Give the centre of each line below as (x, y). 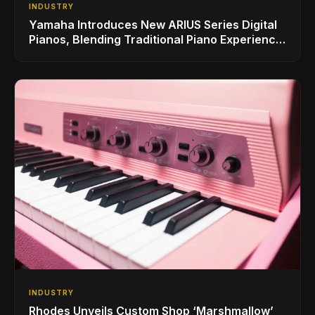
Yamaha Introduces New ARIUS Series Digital (153, 24)
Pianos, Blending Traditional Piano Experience (156, 39)
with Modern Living (81, 54)
